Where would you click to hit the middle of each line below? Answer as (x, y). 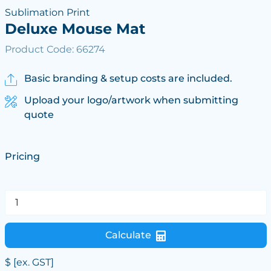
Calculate (128, 235)
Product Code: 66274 (55, 49)
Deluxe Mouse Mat (75, 29)
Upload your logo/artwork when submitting (131, 100)
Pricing (22, 156)
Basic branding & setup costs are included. (128, 78)
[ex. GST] (32, 262)
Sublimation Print (47, 12)
